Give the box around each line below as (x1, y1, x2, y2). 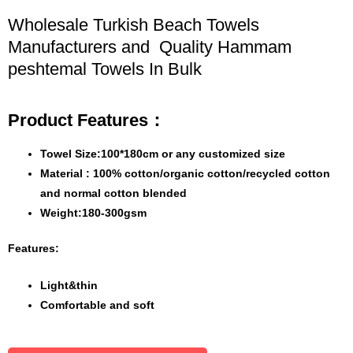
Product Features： (8, 110, 165, 131)
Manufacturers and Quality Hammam (8, 37, 292, 58)
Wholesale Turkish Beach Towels (8, 15, 259, 35)
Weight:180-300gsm (40, 206, 147, 219)
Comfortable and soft (40, 299, 155, 312)
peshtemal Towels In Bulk (8, 59, 202, 80)
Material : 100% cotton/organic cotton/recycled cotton (40, 167, 331, 180)
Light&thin (40, 280, 98, 292)
